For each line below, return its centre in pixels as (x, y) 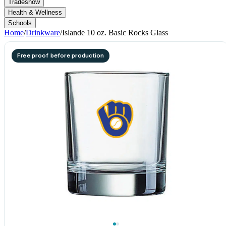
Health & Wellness (35, 12)
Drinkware (43, 33)
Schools (20, 23)
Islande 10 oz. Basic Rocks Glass (115, 33)
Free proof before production (61, 55)
